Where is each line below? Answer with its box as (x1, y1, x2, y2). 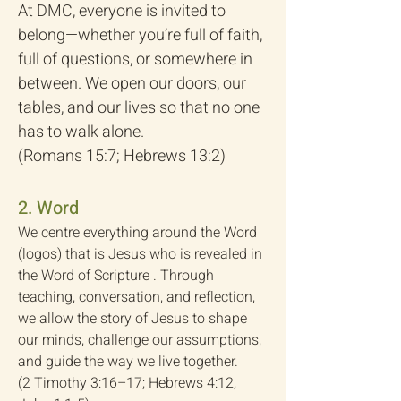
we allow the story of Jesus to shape (18, 308, 247, 329)
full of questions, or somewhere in (18, 47, 252, 72)
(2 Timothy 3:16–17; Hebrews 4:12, (18, 372, 236, 394)
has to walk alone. (18, 120, 144, 144)
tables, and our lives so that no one (18, 96, 260, 120)
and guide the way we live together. (18, 351, 238, 372)
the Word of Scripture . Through (18, 265, 214, 286)
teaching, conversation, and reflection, (18, 286, 255, 308)
